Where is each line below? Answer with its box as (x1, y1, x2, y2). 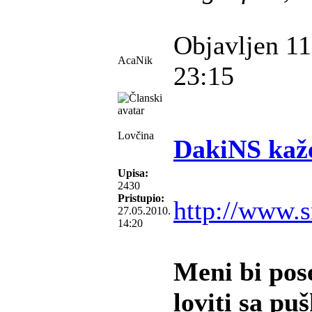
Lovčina (118, 130, 154, 141)
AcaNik (118, 54, 153, 66)
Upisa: (118, 167, 148, 179)
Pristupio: (118, 192, 164, 204)
